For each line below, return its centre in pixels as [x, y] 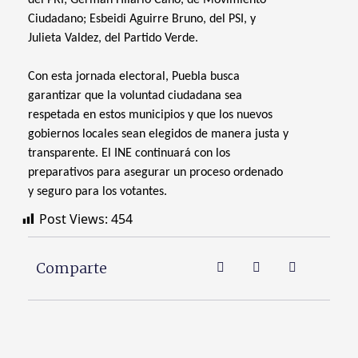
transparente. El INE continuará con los [129, 153]
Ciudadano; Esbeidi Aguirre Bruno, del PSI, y [142, 19]
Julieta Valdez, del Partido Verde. [113, 38]
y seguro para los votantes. [97, 192]
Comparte [72, 268]
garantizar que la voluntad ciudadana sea [135, 96]
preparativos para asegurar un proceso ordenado [155, 173]
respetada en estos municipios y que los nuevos [150, 115]
